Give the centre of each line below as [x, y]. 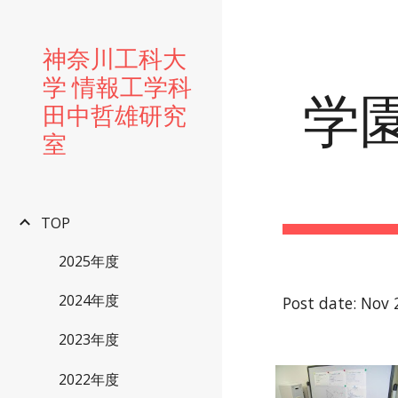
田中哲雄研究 [115, 114]
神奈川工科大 [115, 57]
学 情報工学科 [117, 85]
